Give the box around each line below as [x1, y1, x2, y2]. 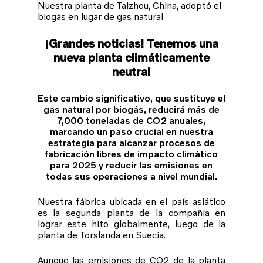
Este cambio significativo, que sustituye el [37, 92, 225, 103]
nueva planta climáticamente [53, 49, 210, 64]
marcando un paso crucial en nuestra [49, 125, 213, 137]
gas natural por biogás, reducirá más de [43, 103, 220, 114]
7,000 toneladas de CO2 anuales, [57, 114, 206, 126]
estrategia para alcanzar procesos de [48, 136, 215, 148]
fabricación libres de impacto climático [45, 147, 218, 159]
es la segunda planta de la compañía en [37, 206, 226, 218]
